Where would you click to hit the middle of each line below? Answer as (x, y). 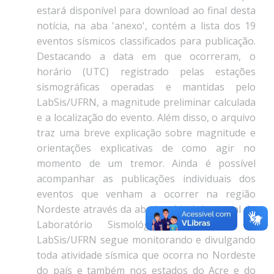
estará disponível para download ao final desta (146, 11)
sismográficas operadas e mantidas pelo (146, 87)
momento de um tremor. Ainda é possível (146, 164)
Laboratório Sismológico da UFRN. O (146, 225)
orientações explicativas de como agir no (146, 148)
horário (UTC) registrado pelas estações (146, 72)
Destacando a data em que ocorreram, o (146, 57)
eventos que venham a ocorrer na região (146, 194)
